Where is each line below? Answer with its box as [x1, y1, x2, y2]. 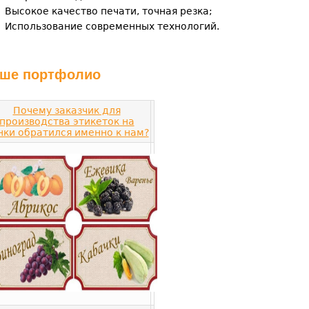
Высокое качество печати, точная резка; [5, 6, 212, 17]
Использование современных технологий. [5, 21, 219, 32]
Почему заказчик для [12, 105, 121, 116]
